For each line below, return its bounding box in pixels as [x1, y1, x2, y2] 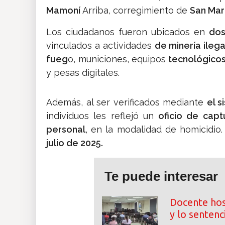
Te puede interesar [104, 169, 218, 184]
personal [46, 124, 85, 135]
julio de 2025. [46, 138, 103, 149]
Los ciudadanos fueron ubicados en [46, 27, 209, 38]
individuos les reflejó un [46, 110, 159, 122]
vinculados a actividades [46, 40, 155, 51]
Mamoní [46, 5, 80, 16]
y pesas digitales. [46, 67, 120, 78]
